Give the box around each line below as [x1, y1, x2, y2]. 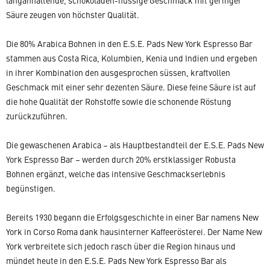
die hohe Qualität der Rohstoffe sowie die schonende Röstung [6, 95, 231, 107]
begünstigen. [6, 182, 55, 194]
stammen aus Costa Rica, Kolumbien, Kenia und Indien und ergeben [6, 52, 257, 64]
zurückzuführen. [6, 110, 67, 122]
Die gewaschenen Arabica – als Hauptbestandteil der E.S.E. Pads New [6, 139, 264, 151]
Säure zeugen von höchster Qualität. [6, 8, 139, 20]
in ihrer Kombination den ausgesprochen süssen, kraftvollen [6, 66, 230, 78]
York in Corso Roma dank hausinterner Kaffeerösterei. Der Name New [6, 225, 262, 237]
